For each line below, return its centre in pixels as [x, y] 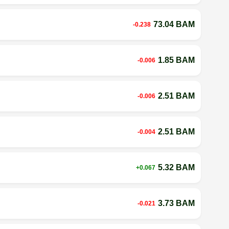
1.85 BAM [176, 60]
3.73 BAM [176, 203]
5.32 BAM [176, 167]
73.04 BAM [174, 24]
